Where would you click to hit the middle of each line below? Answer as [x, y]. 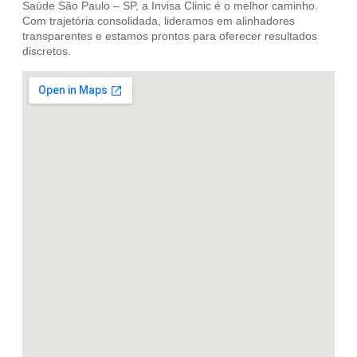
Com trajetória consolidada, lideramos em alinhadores [159, 21]
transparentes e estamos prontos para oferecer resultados [170, 36]
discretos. [47, 51]
